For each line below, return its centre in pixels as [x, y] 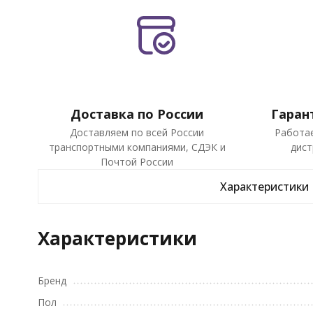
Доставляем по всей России [137, 133]
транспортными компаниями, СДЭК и [137, 147]
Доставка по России [137, 114]
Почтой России [137, 162]
